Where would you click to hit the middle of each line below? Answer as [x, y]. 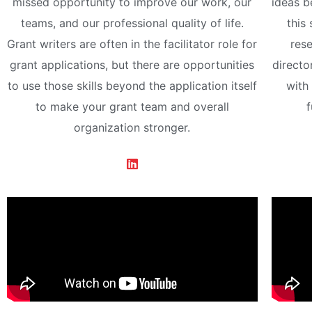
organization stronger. [132, 128]
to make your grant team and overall [132, 107]
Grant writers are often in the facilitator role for [132, 44]
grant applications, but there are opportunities [132, 65]
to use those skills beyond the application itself [132, 86]
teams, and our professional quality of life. [132, 23]
